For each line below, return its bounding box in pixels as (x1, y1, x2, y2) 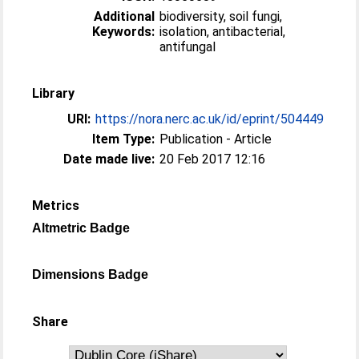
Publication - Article (159, 131, 272, 147)
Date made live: (63, 151, 155, 167)
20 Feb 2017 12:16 (159, 151, 266, 167)
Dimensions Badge (32, 268, 149, 281)
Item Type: (92, 131, 155, 147)
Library (32, 86, 75, 101)
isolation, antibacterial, (159, 24, 286, 39)
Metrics (32, 198, 80, 213)
